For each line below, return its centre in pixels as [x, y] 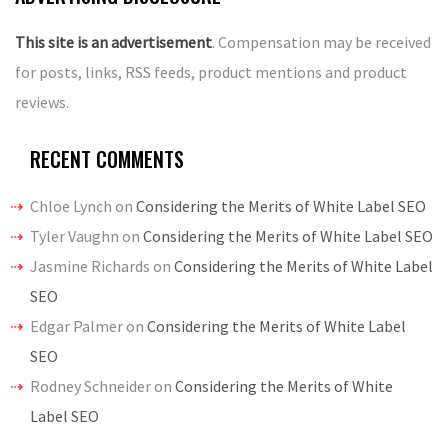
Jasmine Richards [90, 266]
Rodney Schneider [90, 386]
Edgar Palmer [76, 326]
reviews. [42, 102]
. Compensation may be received [321, 42]
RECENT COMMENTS [107, 159]
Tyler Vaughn [74, 236]
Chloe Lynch [71, 206]
